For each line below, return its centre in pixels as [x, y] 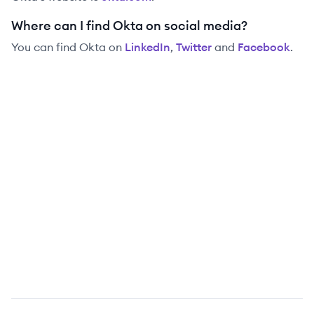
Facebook [264, 47]
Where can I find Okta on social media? [129, 26]
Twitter [194, 47]
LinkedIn [148, 47]
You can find [45, 47]
